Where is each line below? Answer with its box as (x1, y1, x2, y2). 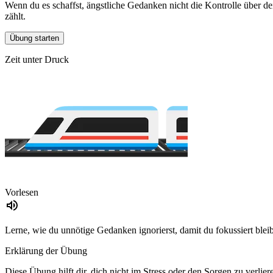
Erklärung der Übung (5, 246, 87, 257)
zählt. (5, 11, 26, 22)
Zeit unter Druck (5, 54, 69, 65)
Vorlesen (5, 187, 38, 198)
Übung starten (10, 34, 59, 43)
